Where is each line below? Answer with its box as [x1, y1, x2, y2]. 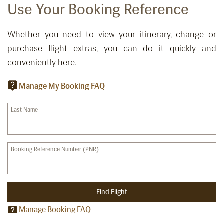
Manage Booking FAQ [19, 205, 92, 215]
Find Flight [96, 187, 127, 196]
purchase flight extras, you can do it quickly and [7, 43, 216, 54]
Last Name [11, 106, 38, 114]
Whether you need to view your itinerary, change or [7, 29, 216, 40]
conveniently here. [7, 57, 76, 68]
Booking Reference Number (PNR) [11, 146, 99, 153]
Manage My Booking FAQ [19, 81, 105, 91]
